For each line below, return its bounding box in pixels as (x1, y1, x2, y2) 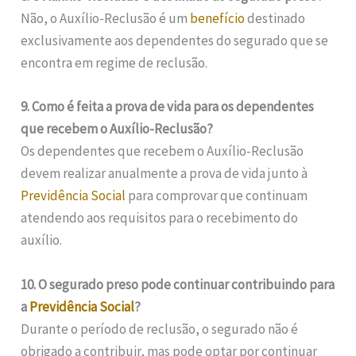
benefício (190, 10, 246, 28)
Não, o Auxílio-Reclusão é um (21, 10, 191, 28)
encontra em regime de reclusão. (21, 54, 208, 72)
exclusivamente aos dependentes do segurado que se (21, 32, 329, 50)
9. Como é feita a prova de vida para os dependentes (21, 98, 315, 116)
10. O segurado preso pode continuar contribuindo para (21, 275, 335, 293)
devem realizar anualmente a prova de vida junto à (21, 164, 308, 183)
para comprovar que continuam (126, 187, 308, 205)
